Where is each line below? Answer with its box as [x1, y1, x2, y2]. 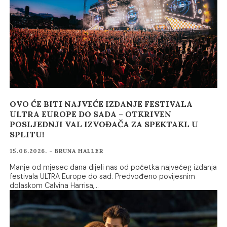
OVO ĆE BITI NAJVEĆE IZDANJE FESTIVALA [10, 98, 193, 109]
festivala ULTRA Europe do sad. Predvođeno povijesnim [10, 171, 196, 181]
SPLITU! [10, 129, 45, 139]
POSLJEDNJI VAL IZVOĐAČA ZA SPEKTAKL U [10, 119, 199, 129]
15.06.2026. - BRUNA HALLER [10, 147, 104, 155]
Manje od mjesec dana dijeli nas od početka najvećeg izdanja [10, 162, 217, 172]
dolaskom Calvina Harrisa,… [10, 180, 99, 190]
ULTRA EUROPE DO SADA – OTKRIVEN [10, 108, 172, 119]
